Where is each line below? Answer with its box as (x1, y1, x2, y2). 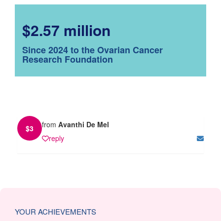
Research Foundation (22, 52, 113, 66)
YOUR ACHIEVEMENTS (15, 206, 96, 217)
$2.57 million (22, 19, 110, 40)
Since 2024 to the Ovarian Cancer (22, 43, 163, 56)
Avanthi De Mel (58, 119, 109, 129)
